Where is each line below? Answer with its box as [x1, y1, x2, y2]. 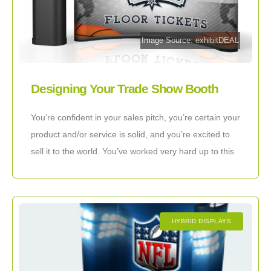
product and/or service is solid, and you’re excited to [31, 129, 230, 139]
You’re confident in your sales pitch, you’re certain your [31, 112, 240, 122]
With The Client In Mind [31, 97, 157, 112]
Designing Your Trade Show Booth [31, 82, 218, 96]
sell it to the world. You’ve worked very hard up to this [31, 146, 234, 156]
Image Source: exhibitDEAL [142, 36, 240, 45]
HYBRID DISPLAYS [171, 217, 231, 224]
